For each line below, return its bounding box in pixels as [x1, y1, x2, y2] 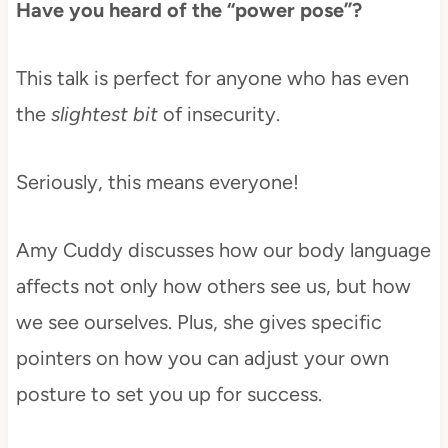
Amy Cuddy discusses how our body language [15, 237, 431, 262]
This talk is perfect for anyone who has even [15, 65, 409, 90]
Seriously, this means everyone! [15, 169, 299, 194]
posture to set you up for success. [15, 381, 322, 406]
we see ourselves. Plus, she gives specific [15, 309, 382, 334]
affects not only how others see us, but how [15, 273, 411, 298]
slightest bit [50, 101, 158, 126]
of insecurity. [157, 101, 280, 126]
